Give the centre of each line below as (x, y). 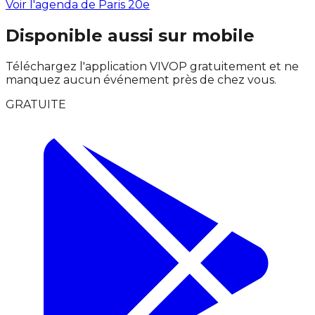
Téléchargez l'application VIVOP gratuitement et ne (152, 66)
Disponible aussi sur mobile (130, 35)
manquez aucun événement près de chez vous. (141, 79)
